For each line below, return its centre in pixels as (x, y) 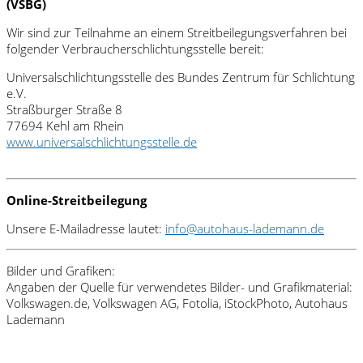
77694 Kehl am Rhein (65, 125)
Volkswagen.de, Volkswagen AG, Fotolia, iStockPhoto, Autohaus (177, 303)
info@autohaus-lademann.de (245, 228)
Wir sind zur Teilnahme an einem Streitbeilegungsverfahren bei (177, 32)
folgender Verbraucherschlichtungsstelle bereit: (135, 48)
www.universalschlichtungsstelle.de (102, 141)
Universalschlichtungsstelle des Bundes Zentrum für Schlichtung (181, 77)
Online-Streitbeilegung (77, 200)
